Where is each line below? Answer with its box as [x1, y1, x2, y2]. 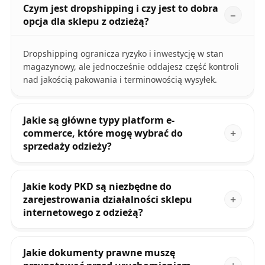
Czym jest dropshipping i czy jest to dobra [22, 2, 218, 15]
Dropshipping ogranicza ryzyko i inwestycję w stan [22, 48, 224, 60]
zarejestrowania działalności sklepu [22, 193, 192, 206]
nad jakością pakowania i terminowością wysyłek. [22, 74, 217, 86]
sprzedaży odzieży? [22, 140, 112, 153]
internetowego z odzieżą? [22, 206, 143, 219]
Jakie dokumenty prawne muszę [22, 246, 175, 260]
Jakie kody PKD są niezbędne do [22, 180, 172, 193]
